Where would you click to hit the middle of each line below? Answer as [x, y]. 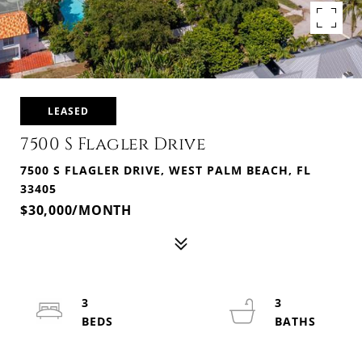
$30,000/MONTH [76, 210]
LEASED [68, 111]
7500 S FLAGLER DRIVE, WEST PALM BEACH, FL [166, 170]
